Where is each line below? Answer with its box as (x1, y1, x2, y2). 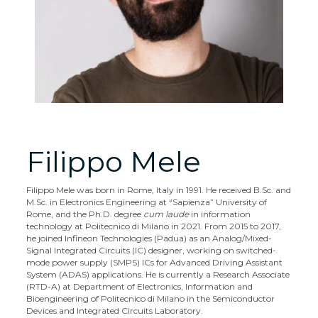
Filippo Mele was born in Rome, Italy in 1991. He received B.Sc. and (26, 185, 292, 195)
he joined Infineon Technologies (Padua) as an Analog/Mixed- (26, 233, 273, 243)
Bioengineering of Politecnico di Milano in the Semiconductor (26, 293, 275, 304)
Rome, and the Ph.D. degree (26, 209, 144, 219)
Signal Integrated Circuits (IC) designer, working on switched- (26, 245, 277, 256)
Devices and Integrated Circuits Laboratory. (26, 305, 206, 316)
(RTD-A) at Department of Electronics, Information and (26, 281, 253, 292)
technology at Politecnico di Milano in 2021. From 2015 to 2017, (26, 221, 282, 231)
